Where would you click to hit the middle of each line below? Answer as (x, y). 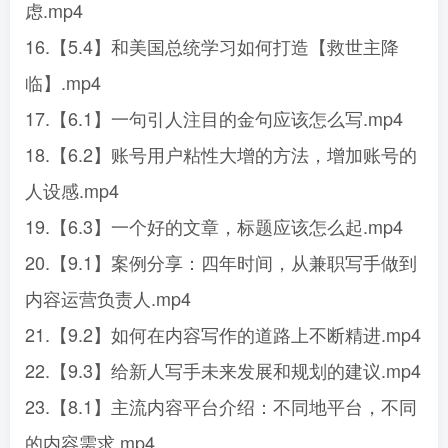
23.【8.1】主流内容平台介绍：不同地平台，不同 (221, 406)
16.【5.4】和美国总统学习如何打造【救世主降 (212, 46)
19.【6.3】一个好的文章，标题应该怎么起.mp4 (214, 226)
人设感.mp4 (72, 190)
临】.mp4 (63, 82)
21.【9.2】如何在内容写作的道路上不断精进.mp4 (223, 334)
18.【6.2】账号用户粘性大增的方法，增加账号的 (221, 154)
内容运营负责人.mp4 (108, 298)
